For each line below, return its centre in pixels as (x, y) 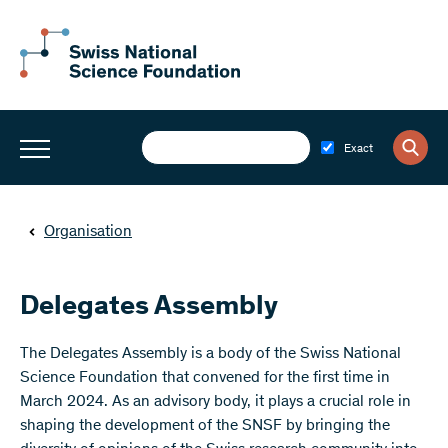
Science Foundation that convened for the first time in (205, 378)
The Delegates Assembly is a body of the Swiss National (210, 354)
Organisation (88, 232)
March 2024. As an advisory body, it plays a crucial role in (215, 402)
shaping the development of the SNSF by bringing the (205, 426)
